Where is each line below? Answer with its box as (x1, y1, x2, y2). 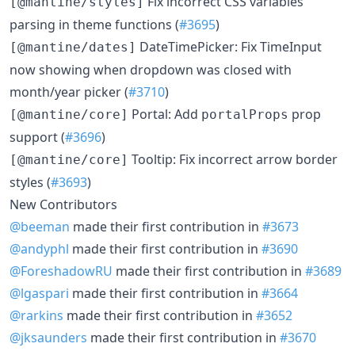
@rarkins (10, 306, 63, 324)
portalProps (201, 106, 288, 122)
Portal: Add (128, 105, 201, 123)
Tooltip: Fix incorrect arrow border (128, 150, 338, 168)
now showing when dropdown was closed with (10, 60, 292, 78)
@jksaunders (10, 328, 87, 346)
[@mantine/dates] (10, 39, 136, 55)
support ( (10, 128, 65, 146)
